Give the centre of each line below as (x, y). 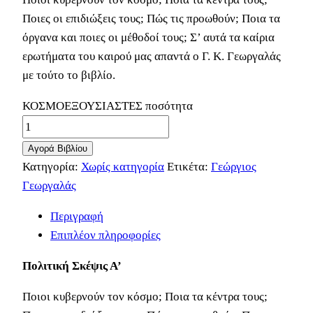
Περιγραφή (77, 216)
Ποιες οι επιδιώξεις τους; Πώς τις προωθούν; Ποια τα (151, 18)
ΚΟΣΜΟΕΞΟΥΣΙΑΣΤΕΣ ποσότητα (108, 105)
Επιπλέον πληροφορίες (105, 235)
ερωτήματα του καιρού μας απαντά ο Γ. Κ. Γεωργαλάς (152, 56)
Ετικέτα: (189, 166)
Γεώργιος (234, 166)
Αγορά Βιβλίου (58, 148)
